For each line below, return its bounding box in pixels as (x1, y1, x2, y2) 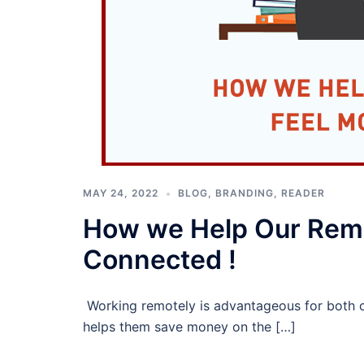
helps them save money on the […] (83, 318, 296, 336)
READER (281, 187, 325, 200)
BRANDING (215, 187, 274, 200)
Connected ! (83, 244, 236, 276)
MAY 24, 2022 (83, 187, 158, 200)
